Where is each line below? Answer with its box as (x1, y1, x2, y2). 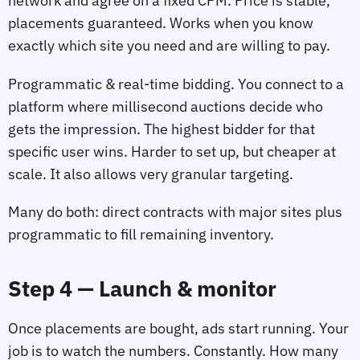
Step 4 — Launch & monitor (8, 274, 276, 302)
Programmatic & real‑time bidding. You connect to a (8, 74, 344, 93)
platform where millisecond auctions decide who (8, 96, 323, 116)
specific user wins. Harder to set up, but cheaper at (8, 141, 336, 161)
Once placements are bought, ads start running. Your (8, 318, 349, 337)
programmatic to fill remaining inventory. (8, 225, 274, 244)
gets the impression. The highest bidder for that (8, 119, 315, 138)
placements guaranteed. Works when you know (8, 13, 313, 32)
